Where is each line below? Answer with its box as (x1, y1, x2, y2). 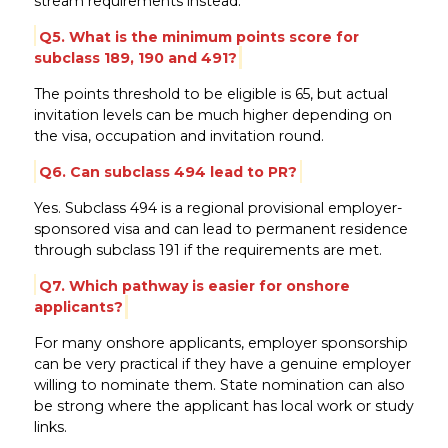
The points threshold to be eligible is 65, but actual (33, 84, 388, 103)
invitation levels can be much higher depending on (33, 105, 392, 124)
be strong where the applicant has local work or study (33, 396, 414, 415)
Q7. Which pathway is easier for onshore (38, 276, 350, 295)
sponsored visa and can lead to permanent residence (33, 219, 408, 238)
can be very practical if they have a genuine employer (33, 354, 411, 373)
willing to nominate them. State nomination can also (33, 375, 405, 394)
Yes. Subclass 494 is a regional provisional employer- (33, 198, 402, 217)
